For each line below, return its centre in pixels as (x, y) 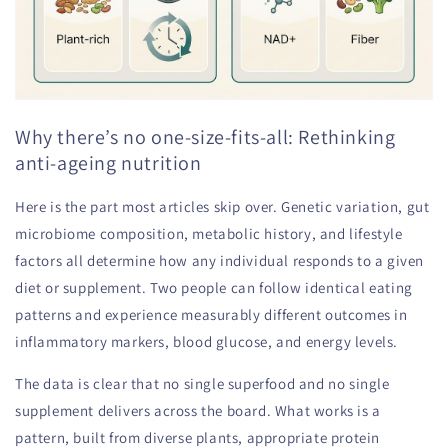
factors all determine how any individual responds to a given (220, 260)
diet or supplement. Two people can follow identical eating (214, 287)
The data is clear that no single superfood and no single (202, 383)
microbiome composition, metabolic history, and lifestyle (209, 233)
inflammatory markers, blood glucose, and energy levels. (207, 341)
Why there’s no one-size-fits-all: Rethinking (205, 137)
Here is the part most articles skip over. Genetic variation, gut (222, 206)
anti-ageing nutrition (108, 163)
